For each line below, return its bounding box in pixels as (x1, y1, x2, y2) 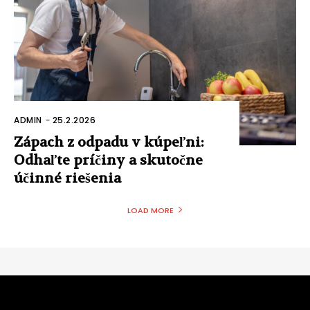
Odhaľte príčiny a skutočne (14, 151, 203, 169)
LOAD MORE (127, 204, 174, 216)
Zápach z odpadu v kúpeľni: (14, 133, 204, 151)
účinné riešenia (14, 169, 121, 187)
